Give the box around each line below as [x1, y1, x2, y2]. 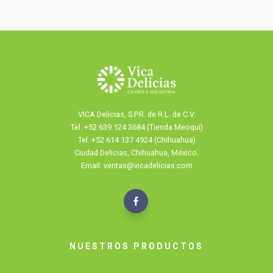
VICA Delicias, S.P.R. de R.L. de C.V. [77, 110, 196, 119]
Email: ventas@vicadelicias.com [80, 161, 193, 171]
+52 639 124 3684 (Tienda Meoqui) [83, 122, 203, 132]
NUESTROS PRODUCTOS [69, 241, 204, 252]
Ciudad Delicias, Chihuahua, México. [74, 148, 199, 158]
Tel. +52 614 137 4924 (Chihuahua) [77, 135, 196, 145]
